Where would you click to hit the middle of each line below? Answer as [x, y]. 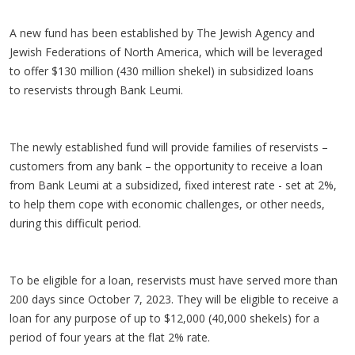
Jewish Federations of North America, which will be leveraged [166, 52]
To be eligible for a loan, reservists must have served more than [174, 280]
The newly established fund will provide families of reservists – [169, 147]
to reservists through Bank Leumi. [96, 90]
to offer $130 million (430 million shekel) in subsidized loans [162, 71]
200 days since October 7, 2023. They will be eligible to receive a [174, 299]
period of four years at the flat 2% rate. [110, 337]
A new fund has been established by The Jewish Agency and [162, 33]
